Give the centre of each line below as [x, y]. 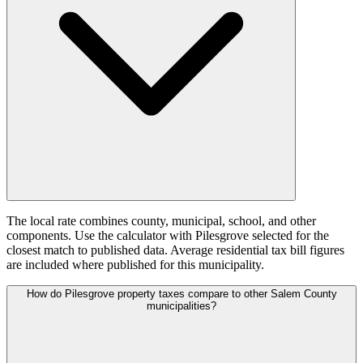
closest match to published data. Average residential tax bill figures [175, 250]
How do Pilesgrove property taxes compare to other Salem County [181, 294]
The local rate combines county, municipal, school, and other [161, 221]
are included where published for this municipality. [135, 265]
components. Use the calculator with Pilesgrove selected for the [168, 236]
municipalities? [181, 306]
